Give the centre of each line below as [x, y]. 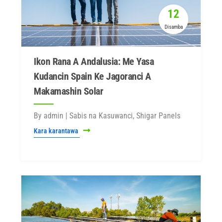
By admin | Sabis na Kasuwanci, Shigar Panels [107, 116]
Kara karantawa [57, 131]
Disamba [173, 27]
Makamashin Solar [68, 91]
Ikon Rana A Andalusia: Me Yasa [94, 61]
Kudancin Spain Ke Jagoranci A [92, 76]
